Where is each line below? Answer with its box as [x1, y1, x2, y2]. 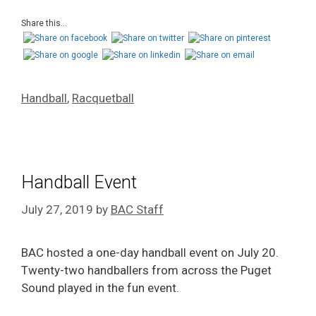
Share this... [21, 18, 67, 28]
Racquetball [72, 90, 134, 105]
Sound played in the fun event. [21, 281, 179, 295]
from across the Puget [149, 263, 272, 277]
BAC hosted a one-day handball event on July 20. [21, 245, 279, 260]
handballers [87, 263, 149, 277]
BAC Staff [111, 202, 164, 217]
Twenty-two [21, 263, 87, 277]
